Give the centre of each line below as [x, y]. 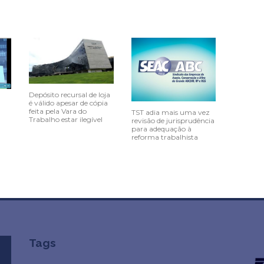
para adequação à [161, 129]
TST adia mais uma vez [170, 113]
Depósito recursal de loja [70, 94]
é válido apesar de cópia [68, 103]
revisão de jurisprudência [173, 121]
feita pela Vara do [58, 111]
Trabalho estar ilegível [66, 119]
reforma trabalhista [164, 137]
